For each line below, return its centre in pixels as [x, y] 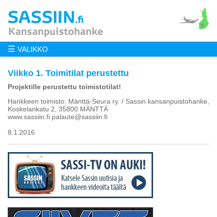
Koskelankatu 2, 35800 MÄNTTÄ [58, 109]
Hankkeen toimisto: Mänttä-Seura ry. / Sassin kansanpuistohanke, [108, 101]
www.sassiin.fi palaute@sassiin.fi [57, 116]
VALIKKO [32, 49]
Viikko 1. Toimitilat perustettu [68, 73]
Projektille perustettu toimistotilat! [64, 86]
